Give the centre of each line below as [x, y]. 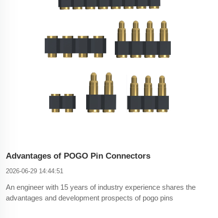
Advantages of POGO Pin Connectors [78, 156]
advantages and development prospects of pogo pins [90, 198]
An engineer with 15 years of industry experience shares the [101, 187]
